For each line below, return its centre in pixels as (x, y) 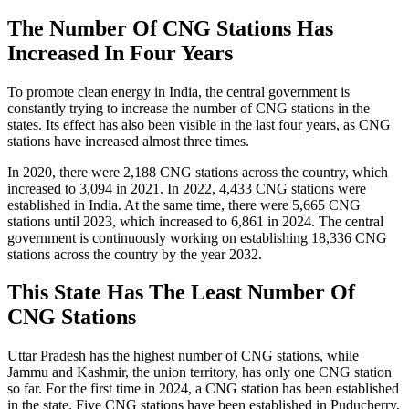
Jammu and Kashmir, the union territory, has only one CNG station (199, 372)
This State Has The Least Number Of (181, 293)
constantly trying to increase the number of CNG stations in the (189, 108)
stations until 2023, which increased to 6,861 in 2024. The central (195, 221)
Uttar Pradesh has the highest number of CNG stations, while (183, 356)
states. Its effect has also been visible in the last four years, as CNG (199, 124)
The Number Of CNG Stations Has (170, 28)
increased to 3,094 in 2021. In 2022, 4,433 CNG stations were (187, 188)
